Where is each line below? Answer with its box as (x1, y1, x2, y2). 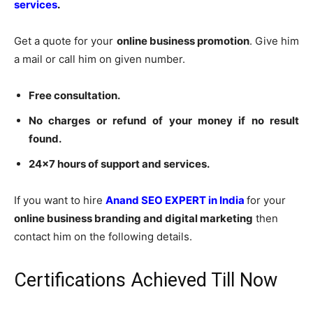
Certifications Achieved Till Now (14, 268, 277, 291)
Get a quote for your (14, 34, 117, 48)
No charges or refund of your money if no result (29, 113, 299, 127)
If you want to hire (14, 193, 105, 207)
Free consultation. (29, 88, 120, 102)
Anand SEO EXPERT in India (105, 193, 247, 207)
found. (29, 131, 61, 145)
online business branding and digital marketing (14, 211, 253, 225)
